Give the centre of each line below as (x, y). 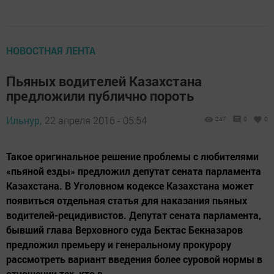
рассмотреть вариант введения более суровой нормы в (134, 259)
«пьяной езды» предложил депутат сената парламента (134, 171)
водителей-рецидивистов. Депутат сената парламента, (134, 215)
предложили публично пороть (100, 96)
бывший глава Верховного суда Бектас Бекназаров (124, 230)
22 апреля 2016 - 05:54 (96, 120)
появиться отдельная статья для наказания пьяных (127, 201)
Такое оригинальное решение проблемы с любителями (132, 157)
